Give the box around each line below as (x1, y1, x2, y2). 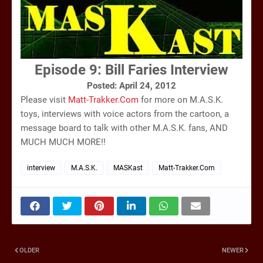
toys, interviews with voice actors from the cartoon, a (21, 108, 229, 119)
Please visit (21, 94, 68, 105)
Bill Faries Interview (105, 61, 228, 78)
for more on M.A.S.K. (139, 94, 223, 105)
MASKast (113, 163, 143, 172)
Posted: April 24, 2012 (87, 80, 176, 91)
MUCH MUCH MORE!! (21, 136, 106, 147)
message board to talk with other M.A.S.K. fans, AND (21, 122, 228, 133)
